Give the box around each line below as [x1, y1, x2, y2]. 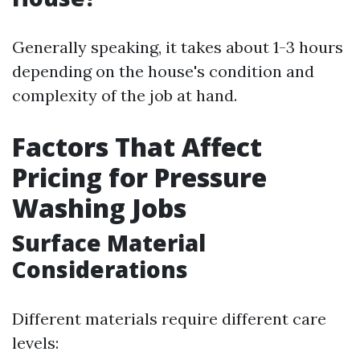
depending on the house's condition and [12, 61, 314, 81]
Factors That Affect [12, 129, 262, 164]
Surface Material [12, 227, 206, 258]
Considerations [12, 254, 188, 284]
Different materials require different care [12, 309, 326, 329]
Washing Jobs [12, 190, 186, 225]
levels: [12, 333, 59, 353]
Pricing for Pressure [12, 160, 267, 194]
